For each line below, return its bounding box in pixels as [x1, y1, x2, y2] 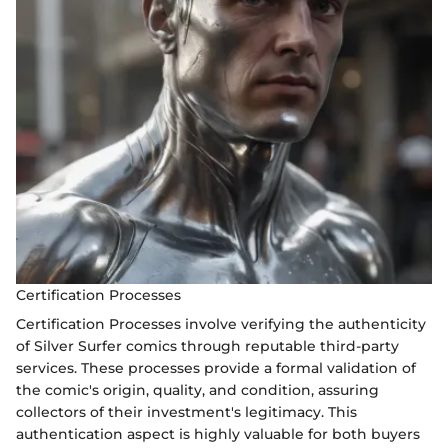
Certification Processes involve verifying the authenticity [16, 315, 426, 333]
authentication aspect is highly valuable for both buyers [16, 425, 420, 443]
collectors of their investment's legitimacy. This [16, 403, 357, 421]
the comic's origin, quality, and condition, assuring [16, 381, 379, 399]
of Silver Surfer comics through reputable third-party [16, 337, 399, 355]
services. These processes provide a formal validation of [16, 359, 416, 377]
